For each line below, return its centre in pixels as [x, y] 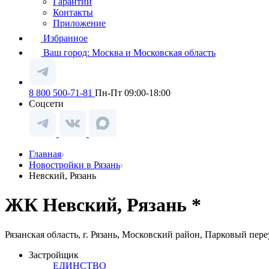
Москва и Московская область [154, 53]
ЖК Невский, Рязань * [103, 205]
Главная [45, 154]
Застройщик [54, 255]
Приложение [79, 23]
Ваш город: [68, 53]
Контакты [73, 12]
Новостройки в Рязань [74, 165]
